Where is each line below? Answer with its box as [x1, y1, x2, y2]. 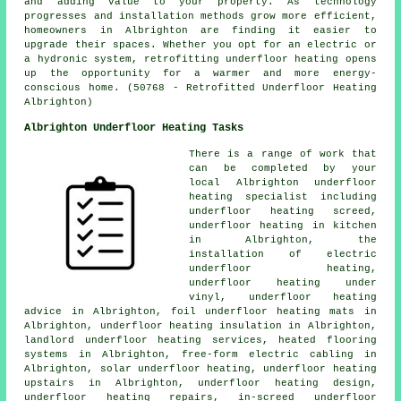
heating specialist [189, 192, 308, 203]
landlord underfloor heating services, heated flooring [24, 335, 377, 346]
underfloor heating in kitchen [189, 220, 377, 232]
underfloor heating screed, [189, 206, 377, 218]
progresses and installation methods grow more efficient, [24, 11, 377, 22]
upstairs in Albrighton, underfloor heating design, [24, 378, 377, 389]
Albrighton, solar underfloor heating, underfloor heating [24, 363, 377, 375]
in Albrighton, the [189, 235, 377, 246]
